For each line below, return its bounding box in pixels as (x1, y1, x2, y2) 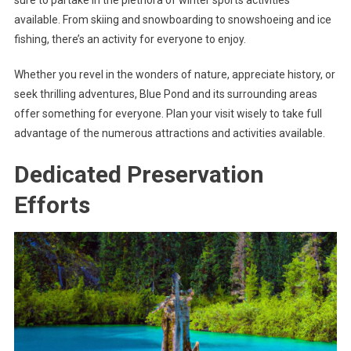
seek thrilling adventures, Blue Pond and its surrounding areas (13, 87, 317, 100)
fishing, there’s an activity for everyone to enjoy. (13, 32, 246, 45)
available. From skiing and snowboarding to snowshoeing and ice (13, 13, 331, 26)
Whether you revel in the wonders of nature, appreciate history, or (13, 67, 335, 81)
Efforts (13, 190, 90, 219)
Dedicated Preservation (13, 160, 264, 188)
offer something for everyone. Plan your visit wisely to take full (13, 107, 322, 120)
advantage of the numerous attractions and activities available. (13, 126, 325, 139)
